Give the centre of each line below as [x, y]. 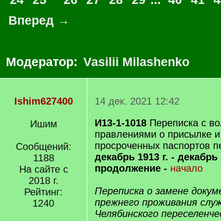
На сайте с [43, 169]
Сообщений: [43, 147]
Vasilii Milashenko [136, 62]
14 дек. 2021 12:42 [137, 101]
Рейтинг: [43, 192]
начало [186, 168]
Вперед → [39, 20]
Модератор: [43, 62]
